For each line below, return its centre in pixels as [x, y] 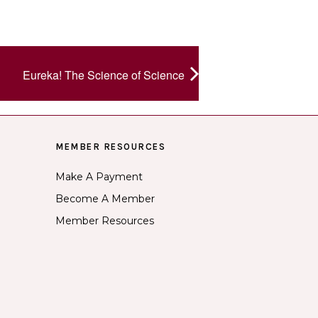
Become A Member [105, 198]
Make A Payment [99, 176]
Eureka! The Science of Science [105, 75]
